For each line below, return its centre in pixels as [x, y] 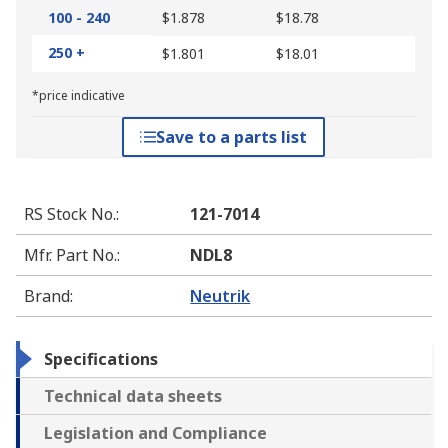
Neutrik [220, 296]
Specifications [101, 359]
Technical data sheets [133, 396]
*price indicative [78, 96]
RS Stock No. [70, 214]
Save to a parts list [232, 137]
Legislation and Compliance [155, 433]
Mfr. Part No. [70, 255]
